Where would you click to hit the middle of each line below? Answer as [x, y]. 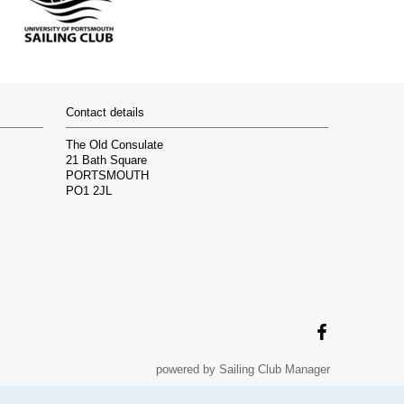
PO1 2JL [89, 192]
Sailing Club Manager [275, 369]
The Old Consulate [115, 146]
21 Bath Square [106, 161]
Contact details [105, 112]
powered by [188, 369]
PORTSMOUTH [107, 176]
